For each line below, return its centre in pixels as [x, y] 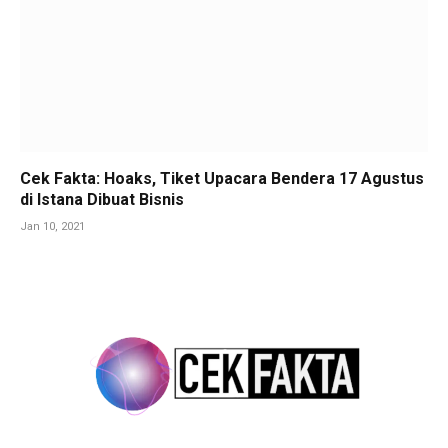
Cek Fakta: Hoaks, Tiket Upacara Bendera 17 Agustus [222, 178]
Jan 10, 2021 [52, 226]
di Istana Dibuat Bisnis [102, 199]
